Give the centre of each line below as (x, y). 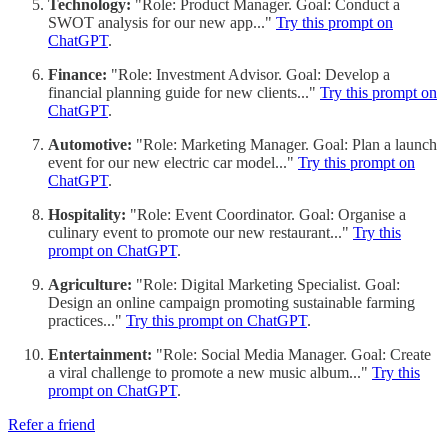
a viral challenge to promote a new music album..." (210, 373)
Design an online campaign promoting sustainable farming (231, 303)
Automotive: (90, 145)
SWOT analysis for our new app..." (162, 23)
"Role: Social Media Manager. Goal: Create (291, 355)
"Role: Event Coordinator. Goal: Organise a (266, 215)
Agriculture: (90, 285)
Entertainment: (100, 355)
